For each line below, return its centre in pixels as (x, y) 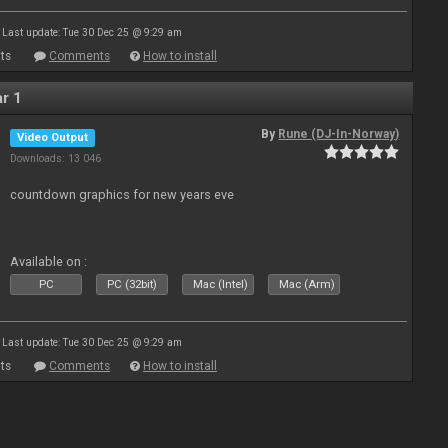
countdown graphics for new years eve (122, 194)
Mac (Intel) (221, 284)
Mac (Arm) (307, 284)
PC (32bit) (132, 284)
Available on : (49, 261)
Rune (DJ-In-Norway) (339, 134)
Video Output (53, 137)
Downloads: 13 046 (56, 158)
